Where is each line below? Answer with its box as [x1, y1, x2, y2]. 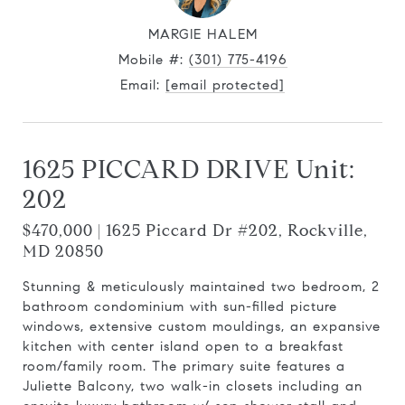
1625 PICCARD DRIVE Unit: [23, 154, 355, 185]
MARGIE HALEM [147, 26, 258, 42]
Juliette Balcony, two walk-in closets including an [23, 378, 363, 394]
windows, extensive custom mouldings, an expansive [23, 318, 381, 334]
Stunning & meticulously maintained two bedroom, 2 [23, 278, 380, 295]
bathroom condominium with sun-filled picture [23, 298, 337, 315]
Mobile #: [118, 52, 189, 68]
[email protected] [165, 77, 285, 93]
